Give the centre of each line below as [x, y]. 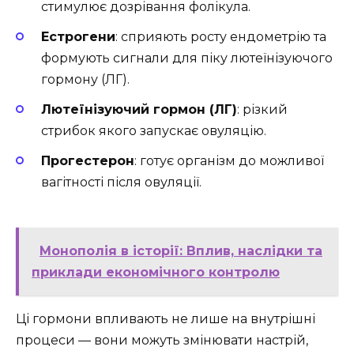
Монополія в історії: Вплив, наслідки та [181, 250]
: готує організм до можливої [229, 161]
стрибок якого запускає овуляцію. [154, 131]
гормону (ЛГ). [85, 80]
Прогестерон [88, 161]
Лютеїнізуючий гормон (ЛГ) [139, 110]
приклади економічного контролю [156, 272]
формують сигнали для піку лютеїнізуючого [187, 58]
